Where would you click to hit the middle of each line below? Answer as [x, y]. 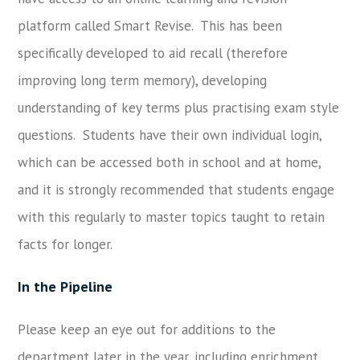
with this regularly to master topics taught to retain [172, 217]
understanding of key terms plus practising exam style [179, 107]
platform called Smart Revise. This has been [150, 25]
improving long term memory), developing [143, 80]
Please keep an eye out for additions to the [147, 329]
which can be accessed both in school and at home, [170, 162]
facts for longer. [65, 244]
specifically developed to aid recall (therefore [153, 53]
